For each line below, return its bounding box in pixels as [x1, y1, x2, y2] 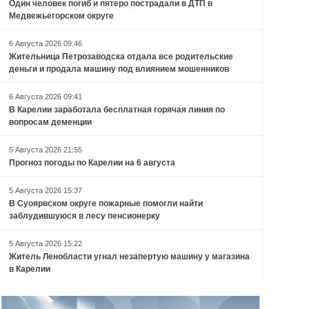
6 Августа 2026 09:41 [8, 92, 82, 101]
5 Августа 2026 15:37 [8, 186, 82, 195]
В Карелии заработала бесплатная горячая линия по [8, 105, 225, 115]
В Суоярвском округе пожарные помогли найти [8, 199, 203, 209]
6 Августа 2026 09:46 [8, 39, 82, 48]
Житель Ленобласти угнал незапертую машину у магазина [8, 252, 250, 262]
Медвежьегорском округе [8, 11, 114, 21]
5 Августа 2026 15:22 [8, 239, 82, 248]
